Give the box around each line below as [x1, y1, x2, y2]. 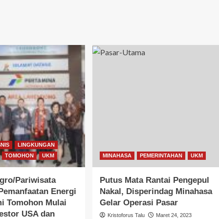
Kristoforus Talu [107, 212, 145, 218]
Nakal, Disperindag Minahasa [99, 186, 212, 196]
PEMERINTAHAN [139, 152, 182, 158]
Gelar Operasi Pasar [99, 197, 178, 207]
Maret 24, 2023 [155, 212, 192, 218]
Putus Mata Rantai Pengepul [99, 175, 209, 185]
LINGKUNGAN [18, 141, 55, 148]
